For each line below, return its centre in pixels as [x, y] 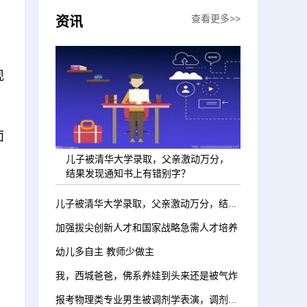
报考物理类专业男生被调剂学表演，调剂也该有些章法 [232, 300]
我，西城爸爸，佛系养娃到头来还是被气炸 [147, 275]
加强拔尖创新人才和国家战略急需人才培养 [147, 228]
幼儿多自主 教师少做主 [105, 251]
